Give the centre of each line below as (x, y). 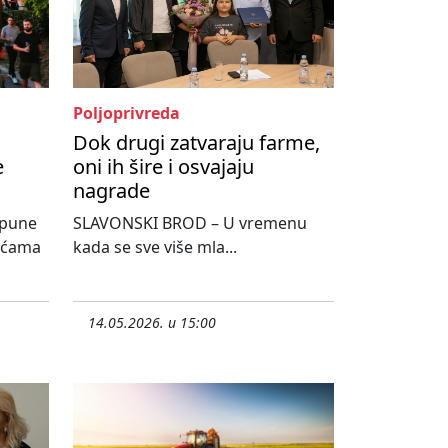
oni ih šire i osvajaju (163, 167)
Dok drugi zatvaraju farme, (196, 143)
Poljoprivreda (126, 113)
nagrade (111, 191)
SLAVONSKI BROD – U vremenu (190, 223)
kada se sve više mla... (155, 247)
